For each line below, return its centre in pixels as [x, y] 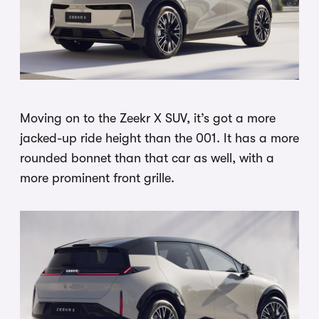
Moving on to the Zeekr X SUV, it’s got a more [148, 118]
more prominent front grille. [97, 178]
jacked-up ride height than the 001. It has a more [159, 138]
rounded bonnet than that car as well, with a [147, 158]
